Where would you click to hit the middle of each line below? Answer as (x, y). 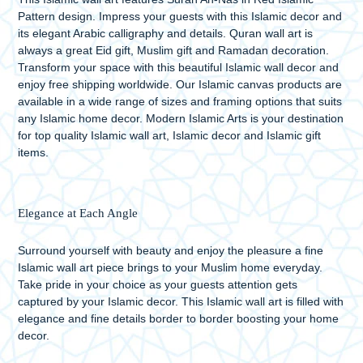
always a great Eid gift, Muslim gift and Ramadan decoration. (173, 50)
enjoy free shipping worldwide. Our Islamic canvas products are (180, 84)
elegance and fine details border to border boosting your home (178, 319)
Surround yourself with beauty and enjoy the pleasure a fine (171, 251)
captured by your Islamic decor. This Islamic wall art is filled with (181, 302)
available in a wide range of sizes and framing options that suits (180, 101)
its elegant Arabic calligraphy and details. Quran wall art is (165, 33)
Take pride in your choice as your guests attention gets (158, 285)
